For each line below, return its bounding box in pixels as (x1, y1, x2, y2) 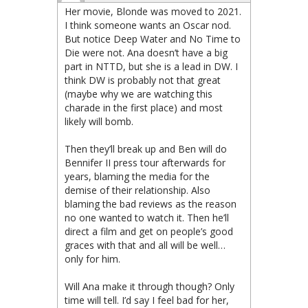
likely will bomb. (65, 115, 133, 128)
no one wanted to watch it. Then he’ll (65, 211, 229, 224)
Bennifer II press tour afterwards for (65, 156, 225, 169)
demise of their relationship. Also (65, 184, 210, 197)
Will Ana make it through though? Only (65, 280, 234, 293)
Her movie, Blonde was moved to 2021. (65, 5, 241, 18)
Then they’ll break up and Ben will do (65, 142, 227, 155)
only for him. (65, 252, 120, 265)
